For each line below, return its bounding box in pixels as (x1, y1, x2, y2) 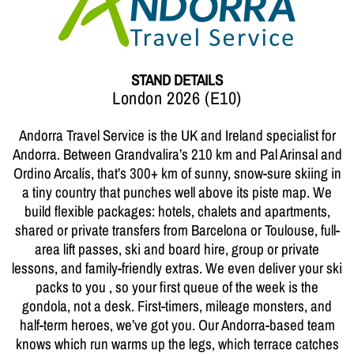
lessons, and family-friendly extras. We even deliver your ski (12, 258, 342, 278)
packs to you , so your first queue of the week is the (36, 277, 318, 297)
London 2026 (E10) (112, 86, 242, 110)
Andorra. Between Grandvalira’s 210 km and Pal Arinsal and (12, 144, 342, 164)
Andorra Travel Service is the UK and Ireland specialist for (18, 125, 336, 145)
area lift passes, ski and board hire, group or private (35, 239, 319, 259)
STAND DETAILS (131, 70, 223, 90)
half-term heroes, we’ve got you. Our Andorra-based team (19, 314, 335, 335)
